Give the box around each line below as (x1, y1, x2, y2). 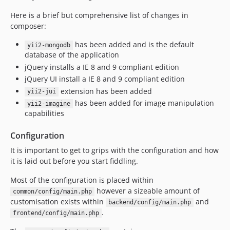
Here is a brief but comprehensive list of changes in (10, 10, 188, 20)
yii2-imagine (27, 100, 70, 107)
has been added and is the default (72, 40, 194, 49)
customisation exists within (10, 197, 106, 206)
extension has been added (58, 86, 152, 96)
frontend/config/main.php (12, 209, 99, 217)
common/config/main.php (12, 188, 92, 195)
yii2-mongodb (27, 42, 70, 49)
